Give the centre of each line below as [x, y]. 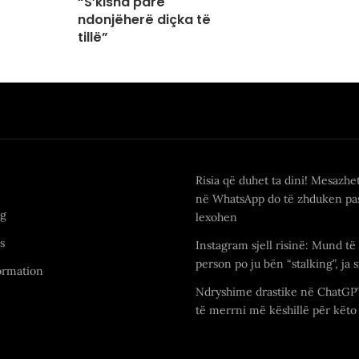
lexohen [216, 217]
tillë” [93, 37]
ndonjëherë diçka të [145, 19]
